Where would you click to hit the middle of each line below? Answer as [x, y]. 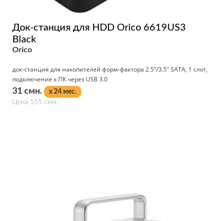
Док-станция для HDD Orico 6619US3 [99, 28]
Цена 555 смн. [35, 102]
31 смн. [28, 92]
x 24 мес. [63, 92]
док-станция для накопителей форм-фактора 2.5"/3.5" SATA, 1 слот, [110, 70]
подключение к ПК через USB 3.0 [60, 79]
